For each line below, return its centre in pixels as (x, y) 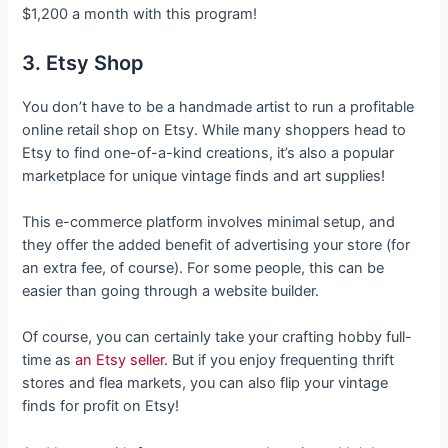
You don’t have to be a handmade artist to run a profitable (218, 106)
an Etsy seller (120, 360)
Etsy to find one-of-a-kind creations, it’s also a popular (208, 152)
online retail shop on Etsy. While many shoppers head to (214, 129)
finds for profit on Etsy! (101, 406)
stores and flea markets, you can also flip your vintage (205, 383)
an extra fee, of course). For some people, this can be (203, 268)
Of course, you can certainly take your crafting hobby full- (217, 337)
